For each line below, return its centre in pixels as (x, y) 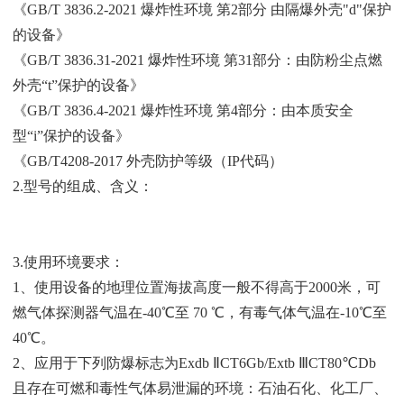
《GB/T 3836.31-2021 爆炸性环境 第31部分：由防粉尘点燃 (197, 60)
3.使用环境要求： (69, 262)
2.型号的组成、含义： (83, 186)
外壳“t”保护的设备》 (78, 85)
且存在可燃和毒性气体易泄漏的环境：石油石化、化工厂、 (200, 388)
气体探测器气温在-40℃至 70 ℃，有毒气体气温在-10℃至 (207, 312)
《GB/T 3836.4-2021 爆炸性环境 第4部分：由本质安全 (183, 110)
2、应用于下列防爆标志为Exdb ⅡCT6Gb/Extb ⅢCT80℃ (185, 363)
